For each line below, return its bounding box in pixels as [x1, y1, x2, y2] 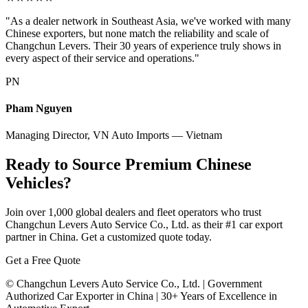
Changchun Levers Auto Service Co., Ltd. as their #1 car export [5, 218, 283, 230]
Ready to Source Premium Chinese [5, 155, 252, 174]
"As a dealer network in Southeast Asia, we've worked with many [5, 14, 291, 27]
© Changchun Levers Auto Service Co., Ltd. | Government [5, 277, 262, 289]
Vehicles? [5, 174, 71, 192]
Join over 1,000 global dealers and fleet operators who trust [5, 206, 261, 218]
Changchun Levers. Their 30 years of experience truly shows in [5, 39, 281, 52]
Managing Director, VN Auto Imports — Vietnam [5, 129, 222, 142]
